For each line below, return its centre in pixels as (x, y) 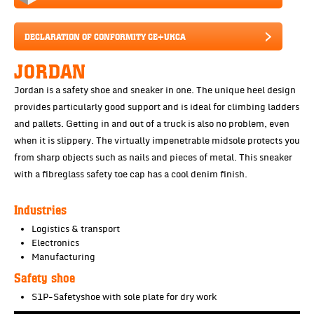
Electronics (55, 243)
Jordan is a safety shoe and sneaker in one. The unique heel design (155, 90)
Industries (40, 209)
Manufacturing (63, 257)
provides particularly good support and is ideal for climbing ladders (157, 107)
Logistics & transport (76, 229)
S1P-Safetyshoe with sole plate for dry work (124, 297)
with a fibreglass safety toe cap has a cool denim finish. (132, 174)
